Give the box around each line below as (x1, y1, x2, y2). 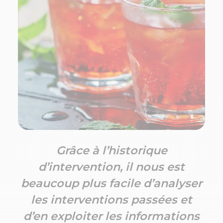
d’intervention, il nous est (38, 160, 185, 174)
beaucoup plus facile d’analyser (21, 176, 202, 191)
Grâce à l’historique (56, 143, 167, 158)
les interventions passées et (31, 193, 192, 207)
